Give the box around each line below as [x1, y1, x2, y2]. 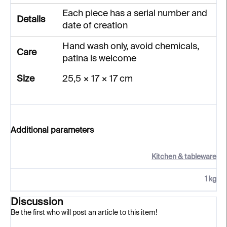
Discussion [11, 198, 63, 208]
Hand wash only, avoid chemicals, [62, 42, 199, 52]
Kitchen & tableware [152, 154, 216, 161]
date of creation [62, 21, 128, 31]
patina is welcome [62, 54, 136, 64]
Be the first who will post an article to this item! [11, 209, 157, 217]
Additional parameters [11, 127, 94, 135]
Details [17, 15, 45, 25]
